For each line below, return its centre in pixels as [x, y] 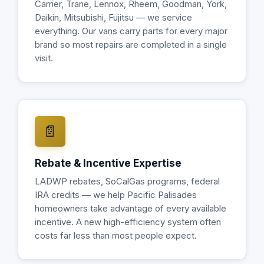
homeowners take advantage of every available [131, 209]
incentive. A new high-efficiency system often [128, 222]
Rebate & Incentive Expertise [108, 163]
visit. [44, 58]
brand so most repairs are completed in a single [131, 45]
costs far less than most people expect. [116, 236]
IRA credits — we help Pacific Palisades [116, 195]
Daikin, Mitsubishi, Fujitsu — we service [113, 18]
